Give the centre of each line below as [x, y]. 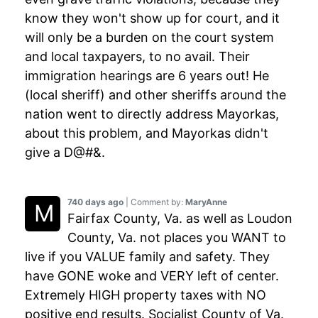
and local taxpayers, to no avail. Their [137, 57]
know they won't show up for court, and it [152, 18]
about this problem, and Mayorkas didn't [147, 133]
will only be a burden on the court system [149, 38]
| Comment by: [154, 202]
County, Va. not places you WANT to [177, 238]
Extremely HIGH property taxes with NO [146, 295]
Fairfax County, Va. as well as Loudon [180, 219]
